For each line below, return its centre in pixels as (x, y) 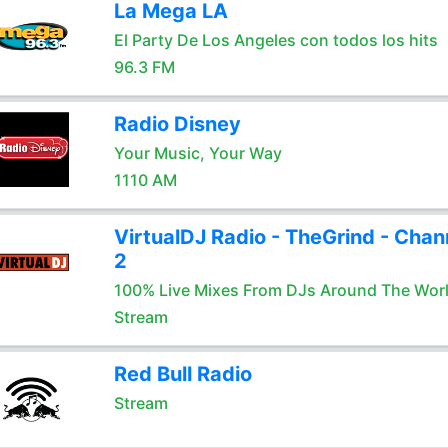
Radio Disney (177, 124)
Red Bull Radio (182, 374)
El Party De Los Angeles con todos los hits (275, 40)
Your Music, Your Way (197, 153)
